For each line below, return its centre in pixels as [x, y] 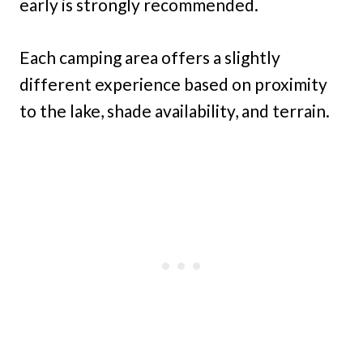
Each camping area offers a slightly [150, 58]
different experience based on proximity [173, 84]
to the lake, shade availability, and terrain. [175, 111]
